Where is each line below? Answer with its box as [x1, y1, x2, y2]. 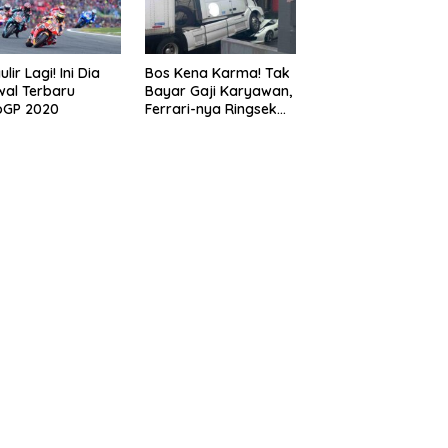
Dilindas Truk [144, 118, 231, 137]
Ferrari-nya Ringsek [144, 100, 277, 119]
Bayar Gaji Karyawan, [144, 82, 292, 101]
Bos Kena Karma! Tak [144, 64, 290, 83]
